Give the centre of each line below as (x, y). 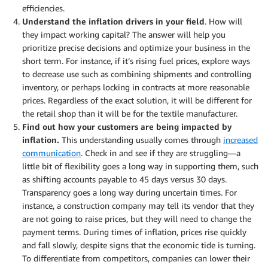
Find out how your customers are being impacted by (127, 126)
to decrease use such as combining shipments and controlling (137, 74)
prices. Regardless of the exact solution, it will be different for (137, 100)
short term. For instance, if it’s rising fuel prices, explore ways (136, 60)
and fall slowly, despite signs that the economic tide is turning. (139, 245)
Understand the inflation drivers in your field (113, 21)
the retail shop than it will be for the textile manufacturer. (130, 113)
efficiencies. (43, 8)
